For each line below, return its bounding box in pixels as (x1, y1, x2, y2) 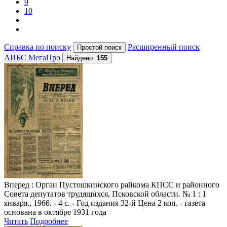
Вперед (4, 180, 29, 189)
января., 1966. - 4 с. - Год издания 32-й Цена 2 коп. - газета (4, 198, 205, 207)
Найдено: (66, 54, 97, 62)
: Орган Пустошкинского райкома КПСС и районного (29, 180, 219, 189)
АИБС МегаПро (4, 53, 60, 62)
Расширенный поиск (128, 42, 200, 51)
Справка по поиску (4, 42, 71, 51)
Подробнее (30, 216, 68, 225)
